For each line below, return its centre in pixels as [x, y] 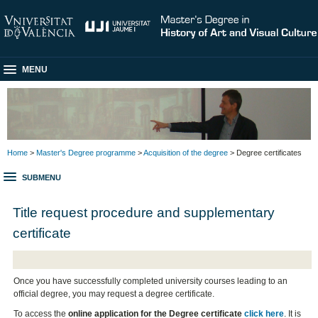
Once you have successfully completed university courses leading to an [151, 281]
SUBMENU [42, 178]
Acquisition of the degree [186, 152]
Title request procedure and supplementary [144, 212]
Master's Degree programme [86, 152]
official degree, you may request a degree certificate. [114, 294]
